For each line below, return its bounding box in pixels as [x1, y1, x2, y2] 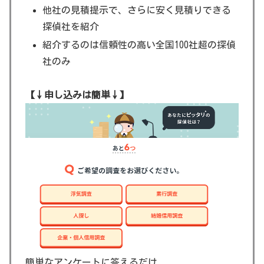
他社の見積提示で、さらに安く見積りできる [42, 5, 232, 15]
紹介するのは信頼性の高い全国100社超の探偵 [42, 40, 236, 50]
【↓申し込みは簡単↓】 [25, 90, 129, 100]
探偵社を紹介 [42, 21, 100, 31]
